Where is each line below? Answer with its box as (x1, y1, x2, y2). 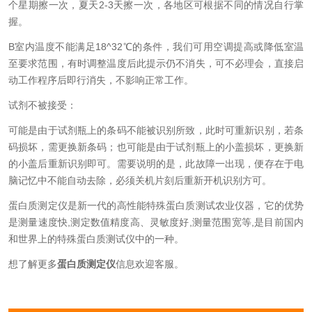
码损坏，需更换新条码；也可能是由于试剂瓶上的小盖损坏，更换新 (8, 141, 304, 153)
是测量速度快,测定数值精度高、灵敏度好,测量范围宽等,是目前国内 (8, 217, 304, 228)
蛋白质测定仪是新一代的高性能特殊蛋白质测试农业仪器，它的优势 (8, 200, 304, 211)
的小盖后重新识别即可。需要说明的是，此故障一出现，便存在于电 (8, 158, 304, 169)
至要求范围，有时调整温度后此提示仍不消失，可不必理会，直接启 (8, 58, 304, 69)
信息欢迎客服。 (116, 258, 184, 270)
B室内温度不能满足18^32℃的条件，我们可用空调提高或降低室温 (8, 41, 304, 52)
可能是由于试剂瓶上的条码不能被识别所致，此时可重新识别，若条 (8, 125, 304, 136)
